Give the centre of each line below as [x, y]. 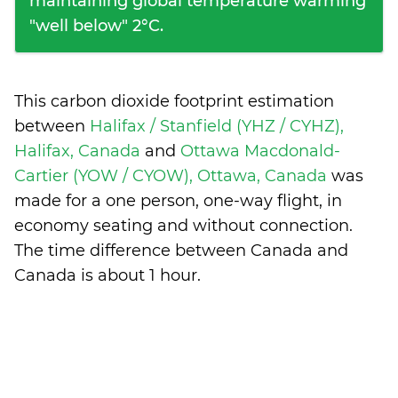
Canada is [56, 275]
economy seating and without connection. [183, 226]
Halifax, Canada [80, 151]
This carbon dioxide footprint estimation [174, 101]
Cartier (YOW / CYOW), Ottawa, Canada [173, 176]
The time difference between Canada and [181, 251]
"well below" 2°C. [96, 26]
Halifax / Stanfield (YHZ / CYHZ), [217, 126]
